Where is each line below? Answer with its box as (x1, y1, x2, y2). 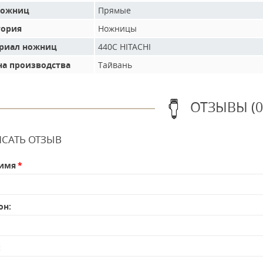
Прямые (98, 5, 131, 16)
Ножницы (98, 23, 137, 35)
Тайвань (98, 59, 132, 71)
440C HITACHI (98, 41, 151, 53)
